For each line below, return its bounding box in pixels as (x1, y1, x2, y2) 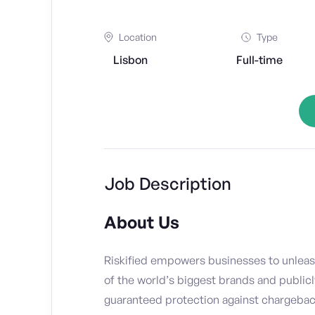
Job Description (104, 173, 231, 195)
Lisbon (113, 53, 148, 67)
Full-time (236, 53, 283, 67)
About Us (104, 212, 179, 233)
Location (119, 31, 157, 44)
